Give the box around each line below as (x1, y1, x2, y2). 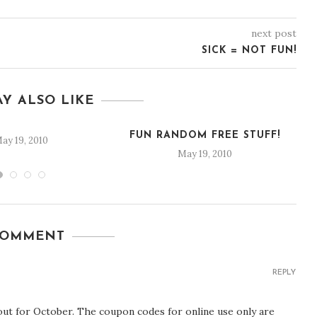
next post (250, 27, 296, 40)
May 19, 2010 (178, 148, 233, 161)
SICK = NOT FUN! (201, 45, 296, 57)
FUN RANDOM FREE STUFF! (129, 130, 281, 142)
